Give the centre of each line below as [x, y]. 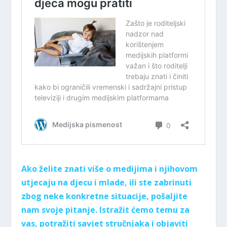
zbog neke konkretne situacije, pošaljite [105, 196]
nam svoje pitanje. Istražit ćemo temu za [106, 210]
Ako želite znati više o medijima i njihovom [110, 168]
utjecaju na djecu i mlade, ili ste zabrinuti [107, 182]
